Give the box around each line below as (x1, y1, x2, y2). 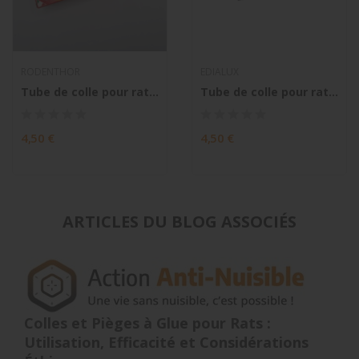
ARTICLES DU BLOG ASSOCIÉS (63, 211, 296, 232)
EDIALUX (200, 65, 239, 79)
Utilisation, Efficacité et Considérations (24, 333, 309, 352)
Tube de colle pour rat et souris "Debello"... (149, 84, 159, 99)
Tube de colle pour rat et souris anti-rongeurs (329, 84, 338, 99)
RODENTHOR (21, 65, 80, 79)
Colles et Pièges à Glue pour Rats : (24, 313, 271, 333)
